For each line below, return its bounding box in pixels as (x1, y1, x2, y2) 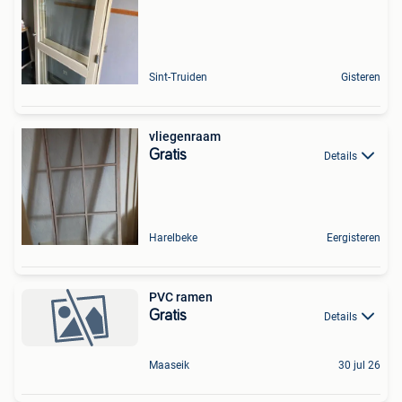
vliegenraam (149, 129, 221, 144)
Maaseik (149, 359, 189, 372)
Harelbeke (149, 232, 197, 245)
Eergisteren (327, 232, 380, 245)
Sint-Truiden (149, 71, 207, 84)
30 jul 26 (338, 359, 380, 372)
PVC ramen (149, 290, 213, 305)
